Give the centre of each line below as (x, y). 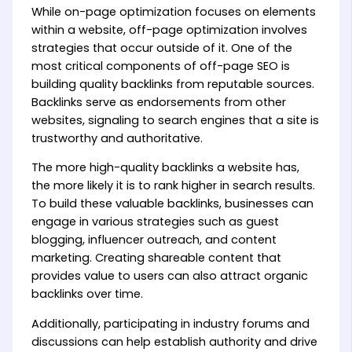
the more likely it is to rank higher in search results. (173, 186)
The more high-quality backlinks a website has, (165, 168)
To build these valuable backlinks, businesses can (172, 204)
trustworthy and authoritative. (117, 138)
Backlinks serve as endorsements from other (158, 102)
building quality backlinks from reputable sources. (172, 84)
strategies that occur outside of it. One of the (161, 48)
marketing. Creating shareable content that (156, 258)
